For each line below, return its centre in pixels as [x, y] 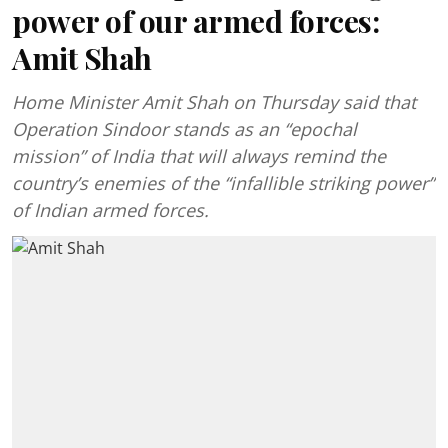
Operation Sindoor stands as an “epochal [184, 129]
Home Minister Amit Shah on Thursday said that [214, 102]
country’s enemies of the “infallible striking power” [223, 183]
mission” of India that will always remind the [199, 156]
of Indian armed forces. [110, 210]
